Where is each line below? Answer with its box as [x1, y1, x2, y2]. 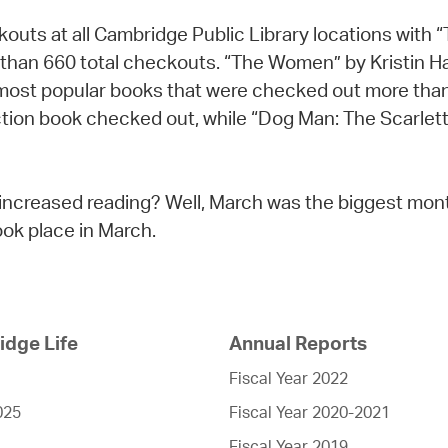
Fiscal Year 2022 [229, 368, 348, 389]
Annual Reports [229, 331, 367, 356]
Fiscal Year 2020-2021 [229, 402, 390, 423]
